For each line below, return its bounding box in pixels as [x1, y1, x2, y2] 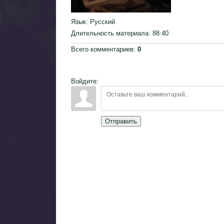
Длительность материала [71, 29, 148, 37]
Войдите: [71, 77, 98, 85]
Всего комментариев [71, 45, 133, 53]
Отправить [105, 117, 137, 125]
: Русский [86, 18, 115, 26]
